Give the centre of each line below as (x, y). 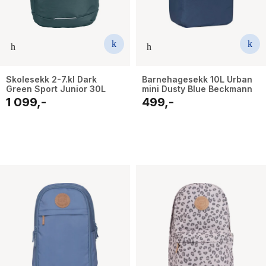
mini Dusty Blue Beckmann (197, 88)
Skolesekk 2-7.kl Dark (51, 79)
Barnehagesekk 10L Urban (197, 79)
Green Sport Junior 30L (56, 88)
